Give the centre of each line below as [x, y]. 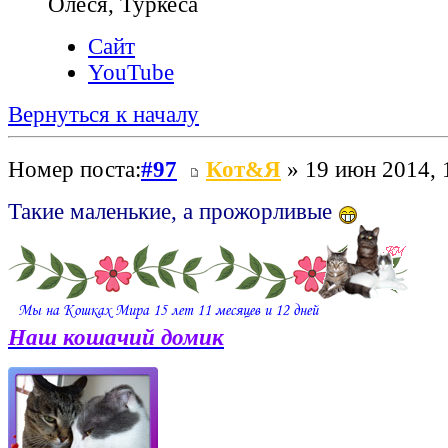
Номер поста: [74, 170]
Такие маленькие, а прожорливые [173, 212]
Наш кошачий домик [116, 338]
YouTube [131, 73]
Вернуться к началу [103, 115]
